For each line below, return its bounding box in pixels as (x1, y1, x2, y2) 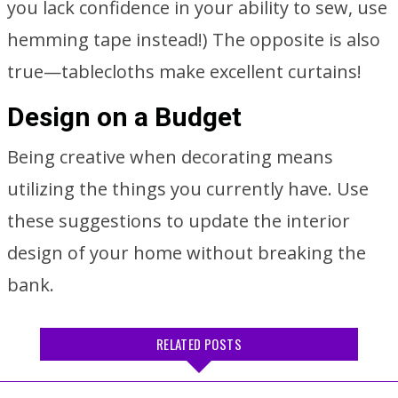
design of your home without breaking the (7, 241, 366, 265)
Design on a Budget (7, 101, 242, 132)
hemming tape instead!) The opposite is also (7, 28, 380, 52)
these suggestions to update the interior (7, 209, 350, 233)
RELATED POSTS (155, 334, 243, 354)
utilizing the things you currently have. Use (7, 177, 369, 201)
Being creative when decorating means (7, 145, 333, 169)
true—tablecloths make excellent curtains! (7, 60, 362, 84)
